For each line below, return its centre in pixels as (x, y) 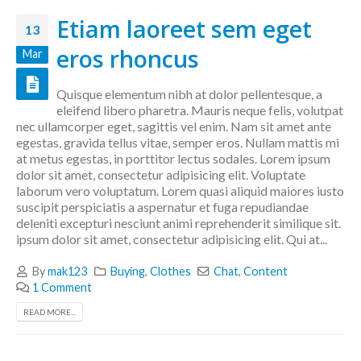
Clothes (170, 272)
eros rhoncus (128, 59)
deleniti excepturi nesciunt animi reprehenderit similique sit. (178, 223)
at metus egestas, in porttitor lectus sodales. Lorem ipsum (173, 159)
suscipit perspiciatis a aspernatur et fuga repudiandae (162, 207)
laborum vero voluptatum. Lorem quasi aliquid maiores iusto (180, 191)
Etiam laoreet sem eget (184, 29)
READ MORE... (50, 311)
